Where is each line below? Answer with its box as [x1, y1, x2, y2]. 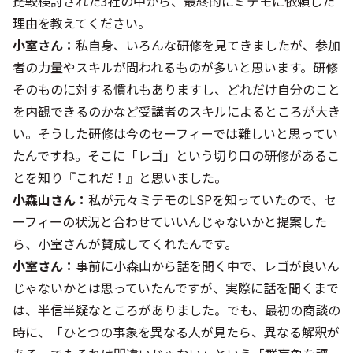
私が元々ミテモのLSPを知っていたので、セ [88, 190, 336, 209]
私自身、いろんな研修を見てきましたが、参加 [76, 35, 340, 54]
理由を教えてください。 [13, 13, 150, 32]
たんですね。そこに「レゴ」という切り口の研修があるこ [13, 146, 340, 165]
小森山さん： [13, 190, 88, 209]
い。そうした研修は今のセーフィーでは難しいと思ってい [13, 124, 338, 143]
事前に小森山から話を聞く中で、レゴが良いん [76, 256, 340, 275]
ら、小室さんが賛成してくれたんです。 [13, 234, 237, 253]
